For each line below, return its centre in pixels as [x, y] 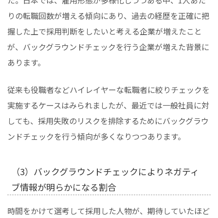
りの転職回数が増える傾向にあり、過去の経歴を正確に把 [108, 15]
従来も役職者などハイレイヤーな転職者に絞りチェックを [109, 89]
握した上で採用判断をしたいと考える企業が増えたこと [105, 31]
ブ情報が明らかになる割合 [64, 187]
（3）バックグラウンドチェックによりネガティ [105, 171]
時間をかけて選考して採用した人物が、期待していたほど [109, 210]
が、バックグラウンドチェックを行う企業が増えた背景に [108, 46]
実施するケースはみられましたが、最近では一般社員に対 [108, 105]
